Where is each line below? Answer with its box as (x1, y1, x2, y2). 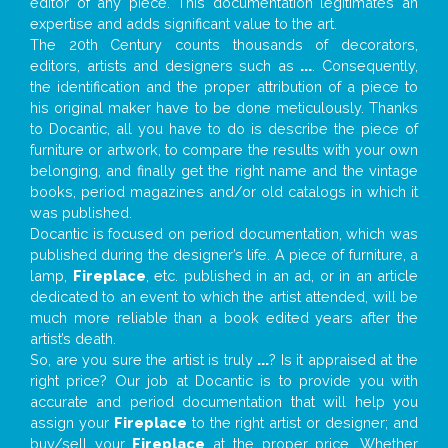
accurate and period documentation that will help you (30, 393, 418, 411)
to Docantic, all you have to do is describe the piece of (30, 120, 418, 138)
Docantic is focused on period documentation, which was (30, 225, 418, 243)
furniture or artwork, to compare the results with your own (30, 141, 418, 159)
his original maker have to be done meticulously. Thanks (30, 99, 418, 117)
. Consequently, (312, 57, 419, 75)
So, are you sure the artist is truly (30, 351, 258, 369)
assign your (30, 414, 114, 432)
